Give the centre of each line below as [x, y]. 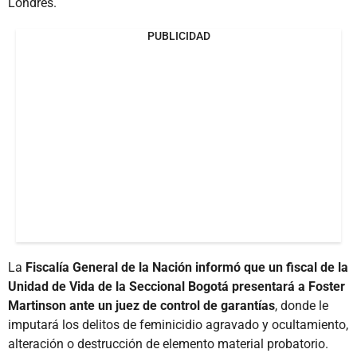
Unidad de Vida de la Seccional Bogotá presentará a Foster [177, 287]
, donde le [302, 306]
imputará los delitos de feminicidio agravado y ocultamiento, [178, 325]
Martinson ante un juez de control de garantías [141, 306]
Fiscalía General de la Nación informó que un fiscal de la [187, 268]
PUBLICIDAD [178, 36]
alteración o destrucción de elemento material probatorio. [168, 344]
